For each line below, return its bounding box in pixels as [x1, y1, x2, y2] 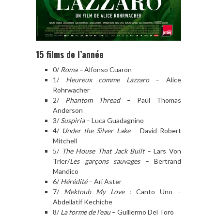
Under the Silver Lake [62, 126, 130, 135]
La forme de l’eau [61, 207, 110, 216]
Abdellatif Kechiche [53, 197, 112, 206]
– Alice [149, 75, 182, 84]
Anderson [53, 106, 83, 114]
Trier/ [53, 156, 70, 165]
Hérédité [61, 177, 87, 186]
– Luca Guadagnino [85, 116, 144, 124]
